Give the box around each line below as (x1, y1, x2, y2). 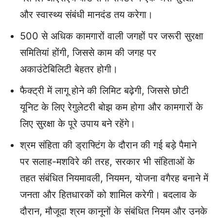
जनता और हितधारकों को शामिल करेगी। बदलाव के (20, 189, 197, 201)
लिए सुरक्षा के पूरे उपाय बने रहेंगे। (20, 118, 135, 130)
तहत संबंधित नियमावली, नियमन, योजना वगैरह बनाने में (20, 172, 208, 184)
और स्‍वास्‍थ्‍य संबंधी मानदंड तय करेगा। (20, 9, 153, 21)
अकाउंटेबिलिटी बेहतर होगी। (20, 63, 118, 75)
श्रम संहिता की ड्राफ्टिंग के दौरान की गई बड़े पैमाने (20, 139, 197, 151)
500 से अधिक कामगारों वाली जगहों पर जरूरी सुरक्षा (20, 30, 203, 42)
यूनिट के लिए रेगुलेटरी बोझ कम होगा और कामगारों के (20, 101, 203, 113)
